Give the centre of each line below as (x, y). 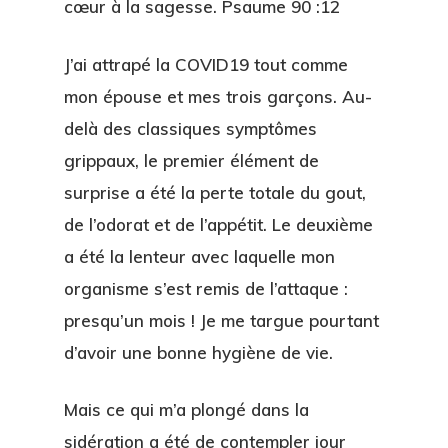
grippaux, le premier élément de (191, 160)
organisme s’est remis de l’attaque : (206, 288)
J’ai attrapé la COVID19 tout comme (206, 64)
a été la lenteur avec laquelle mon (199, 256)
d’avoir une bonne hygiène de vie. (198, 352)
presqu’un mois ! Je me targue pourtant (221, 320)
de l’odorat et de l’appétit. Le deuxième (218, 224)
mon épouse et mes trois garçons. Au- (218, 96)
